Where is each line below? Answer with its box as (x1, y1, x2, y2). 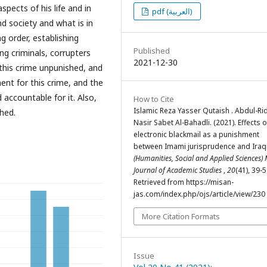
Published (133, 45, 170, 56)
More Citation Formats (142, 210, 220, 222)
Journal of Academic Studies (133, 164, 223, 175)
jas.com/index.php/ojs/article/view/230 (133, 188, 265, 199)
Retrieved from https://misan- (133, 176, 234, 187)
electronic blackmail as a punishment (133, 129, 259, 139)
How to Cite (133, 93, 174, 104)
